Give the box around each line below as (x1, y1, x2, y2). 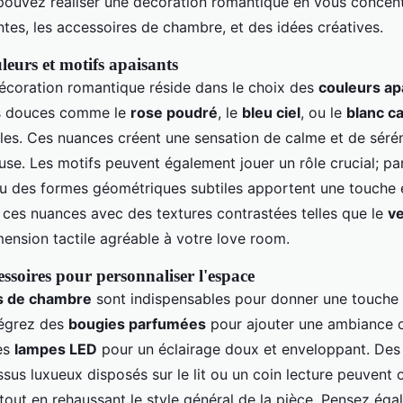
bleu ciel (242, 103, 300, 122)
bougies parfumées (68, 315, 206, 334)
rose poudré (130, 103, 218, 122)
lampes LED (14, 340, 97, 359)
